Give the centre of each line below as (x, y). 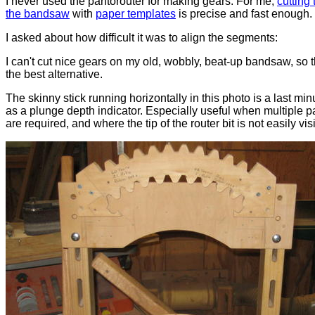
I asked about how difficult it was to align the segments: (142, 38)
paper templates (136, 14)
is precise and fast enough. (244, 14)
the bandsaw (38, 14)
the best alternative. (54, 75)
